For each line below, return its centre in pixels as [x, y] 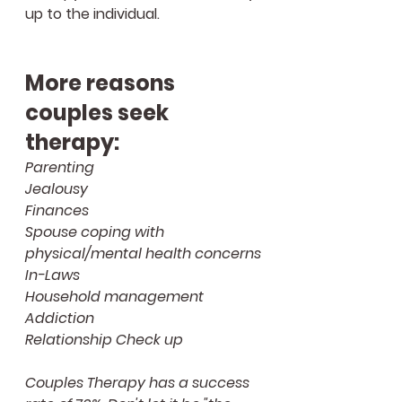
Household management [114, 296]
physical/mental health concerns [143, 253]
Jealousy [57, 188]
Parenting [60, 167]
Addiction [61, 318]
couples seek [99, 112]
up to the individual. [92, 13]
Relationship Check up [104, 339]
